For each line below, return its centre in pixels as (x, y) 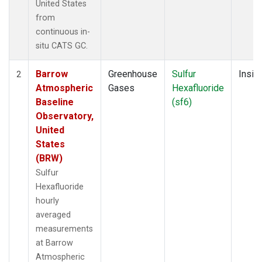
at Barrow (54, 243)
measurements (64, 229)
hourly (47, 201)
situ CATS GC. (62, 46)
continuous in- (63, 32)
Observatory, (65, 116)
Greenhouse (133, 74)
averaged (53, 215)
